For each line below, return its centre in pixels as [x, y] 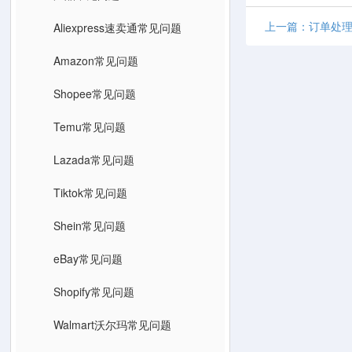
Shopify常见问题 [94, 291]
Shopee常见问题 [95, 93]
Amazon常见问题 [96, 60]
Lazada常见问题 [94, 159]
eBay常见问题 [88, 258]
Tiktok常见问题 [90, 192]
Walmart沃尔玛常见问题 [112, 324]
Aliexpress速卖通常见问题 [117, 27]
